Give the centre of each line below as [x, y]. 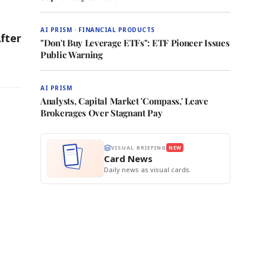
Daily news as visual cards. [148, 170]
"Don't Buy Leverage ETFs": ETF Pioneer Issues [135, 43]
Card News [128, 159]
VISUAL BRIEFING [139, 148]
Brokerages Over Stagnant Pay [102, 113]
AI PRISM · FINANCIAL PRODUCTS [98, 30]
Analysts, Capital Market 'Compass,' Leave [124, 101]
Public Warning [72, 55]
